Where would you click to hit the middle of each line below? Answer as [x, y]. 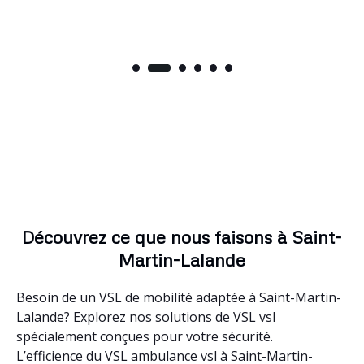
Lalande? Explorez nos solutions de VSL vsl [146, 316]
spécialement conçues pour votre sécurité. [145, 336]
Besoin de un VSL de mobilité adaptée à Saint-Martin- [179, 297]
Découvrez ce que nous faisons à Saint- [182, 236]
